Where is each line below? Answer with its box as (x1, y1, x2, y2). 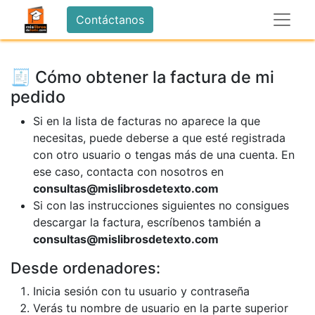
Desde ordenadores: (11, 259, 160, 277)
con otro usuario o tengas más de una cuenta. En (33, 148, 295, 162)
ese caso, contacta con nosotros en (33, 165, 224, 179)
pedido (11, 86, 65, 107)
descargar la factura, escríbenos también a (33, 215, 261, 229)
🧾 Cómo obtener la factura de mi (11, 67, 274, 87)
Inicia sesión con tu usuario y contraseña (33, 284, 250, 298)
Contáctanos (76, 13, 144, 27)
